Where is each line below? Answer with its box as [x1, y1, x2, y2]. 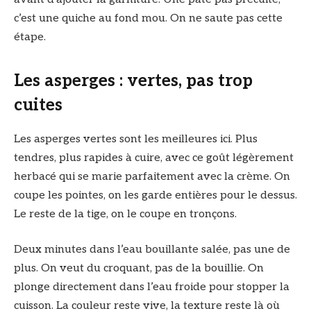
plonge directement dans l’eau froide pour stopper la [14, 280, 289, 294]
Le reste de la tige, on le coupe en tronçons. [14, 207, 237, 221]
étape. [14, 30, 46, 44]
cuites [14, 94, 62, 115]
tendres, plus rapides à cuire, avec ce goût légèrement [14, 151, 294, 165]
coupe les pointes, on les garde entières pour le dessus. [14, 188, 297, 202]
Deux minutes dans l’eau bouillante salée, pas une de [14, 243, 290, 257]
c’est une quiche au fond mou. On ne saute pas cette [14, 11, 283, 25]
